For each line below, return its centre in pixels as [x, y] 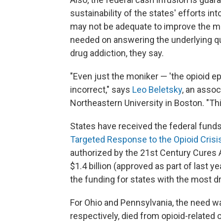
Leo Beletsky [157, 90]
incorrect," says [101, 90]
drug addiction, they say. [117, 53]
